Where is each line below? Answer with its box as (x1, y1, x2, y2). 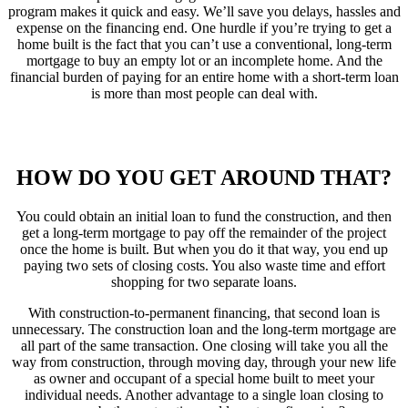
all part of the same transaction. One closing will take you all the (20, 338, 388, 354)
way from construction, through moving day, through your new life (12, 354, 396, 371)
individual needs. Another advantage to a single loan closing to (25, 387, 383, 403)
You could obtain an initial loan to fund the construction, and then (16, 209, 392, 225)
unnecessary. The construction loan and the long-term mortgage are (12, 321, 396, 338)
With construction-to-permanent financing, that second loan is (28, 305, 380, 321)
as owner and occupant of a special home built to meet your (34, 371, 374, 387)
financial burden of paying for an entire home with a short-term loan (9, 69, 399, 86)
